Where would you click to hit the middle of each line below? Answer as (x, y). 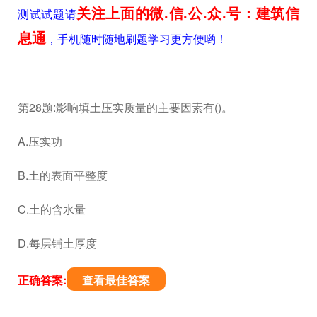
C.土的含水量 (52, 209)
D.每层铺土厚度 (57, 243)
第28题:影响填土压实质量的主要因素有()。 (125, 107)
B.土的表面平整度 (63, 175)
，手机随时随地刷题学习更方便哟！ (137, 38)
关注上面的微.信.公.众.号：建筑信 (188, 12)
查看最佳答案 (116, 279)
